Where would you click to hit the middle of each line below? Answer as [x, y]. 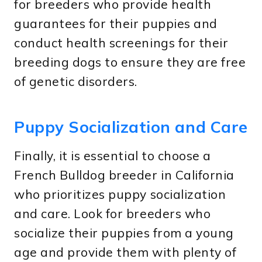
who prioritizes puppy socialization [120, 194]
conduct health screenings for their [121, 43]
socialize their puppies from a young [124, 233]
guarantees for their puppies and [116, 24]
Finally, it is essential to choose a [113, 156]
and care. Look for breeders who [113, 214]
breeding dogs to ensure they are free [130, 62]
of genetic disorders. [76, 82]
